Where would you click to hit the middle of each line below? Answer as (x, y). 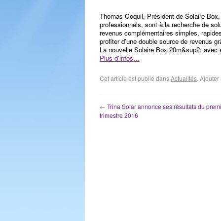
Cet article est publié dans (135, 78)
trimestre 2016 (119, 115)
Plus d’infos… (120, 58)
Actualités (184, 78)
